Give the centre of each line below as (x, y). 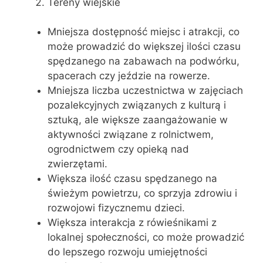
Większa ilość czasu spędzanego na (132, 178)
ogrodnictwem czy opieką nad (118, 149)
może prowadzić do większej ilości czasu (144, 46)
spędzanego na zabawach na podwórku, (144, 61)
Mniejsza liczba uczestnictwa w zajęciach (145, 90)
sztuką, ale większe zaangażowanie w (138, 120)
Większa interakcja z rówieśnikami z (132, 222)
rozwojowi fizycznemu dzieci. (116, 208)
